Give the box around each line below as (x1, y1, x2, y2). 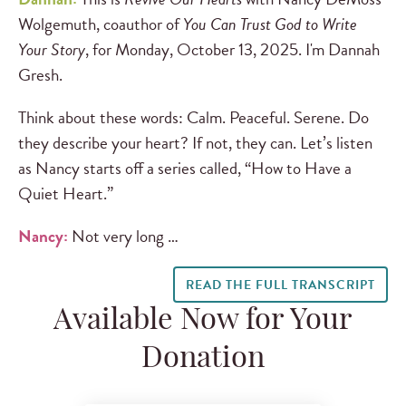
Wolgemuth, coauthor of (18, 10, 183, 37)
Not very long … (68, 223, 179, 250)
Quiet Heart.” (18, 180, 113, 208)
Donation (141, 345, 265, 375)
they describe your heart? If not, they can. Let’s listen (18, 130, 372, 157)
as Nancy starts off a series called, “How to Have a (18, 155, 352, 182)
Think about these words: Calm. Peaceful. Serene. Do (18, 104, 369, 131)
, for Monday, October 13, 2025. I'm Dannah (85, 35, 380, 63)
